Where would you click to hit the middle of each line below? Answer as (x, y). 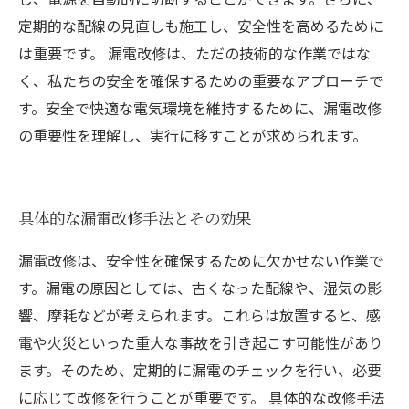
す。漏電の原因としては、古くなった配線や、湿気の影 (200, 288)
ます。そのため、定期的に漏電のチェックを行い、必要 (200, 370)
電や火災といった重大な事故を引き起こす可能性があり (201, 342)
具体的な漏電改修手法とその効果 (135, 218)
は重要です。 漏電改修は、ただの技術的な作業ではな (194, 53)
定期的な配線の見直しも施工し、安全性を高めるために (201, 26)
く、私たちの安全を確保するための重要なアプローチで (201, 80)
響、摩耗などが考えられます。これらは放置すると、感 (199, 315)
